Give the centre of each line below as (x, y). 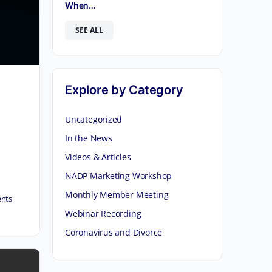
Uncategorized (94, 119)
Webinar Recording (103, 213)
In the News (89, 138)
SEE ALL (89, 30)
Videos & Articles (98, 157)
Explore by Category (124, 90)
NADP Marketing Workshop (119, 176)
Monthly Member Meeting (117, 195)
